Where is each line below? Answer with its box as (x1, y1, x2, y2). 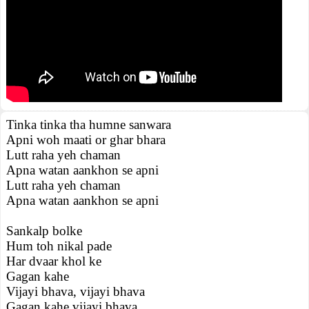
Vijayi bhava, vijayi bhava (6, 284, 145, 299)
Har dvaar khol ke (6, 254, 101, 268)
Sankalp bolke (6, 223, 82, 238)
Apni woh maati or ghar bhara (6, 132, 166, 147)
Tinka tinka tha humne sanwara (6, 117, 171, 132)
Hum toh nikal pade (6, 239, 112, 253)
